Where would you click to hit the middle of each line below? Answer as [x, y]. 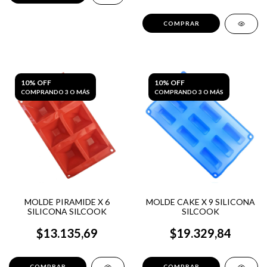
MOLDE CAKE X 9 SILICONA [200, 201]
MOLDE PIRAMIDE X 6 [67, 201]
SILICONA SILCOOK [67, 211]
